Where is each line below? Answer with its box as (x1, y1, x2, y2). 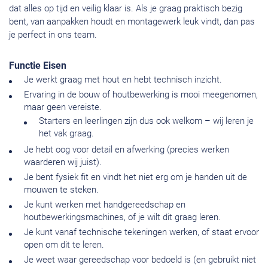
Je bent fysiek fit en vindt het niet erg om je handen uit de (24, 172, 247, 183)
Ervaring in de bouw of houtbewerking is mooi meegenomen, (24, 89, 258, 100)
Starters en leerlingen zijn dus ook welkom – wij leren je (39, 115, 254, 127)
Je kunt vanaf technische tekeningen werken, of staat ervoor (24, 227, 259, 238)
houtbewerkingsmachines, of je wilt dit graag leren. (24, 212, 221, 223)
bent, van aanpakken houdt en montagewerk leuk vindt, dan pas (9, 16, 255, 28)
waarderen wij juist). (24, 157, 102, 168)
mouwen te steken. (24, 184, 99, 196)
